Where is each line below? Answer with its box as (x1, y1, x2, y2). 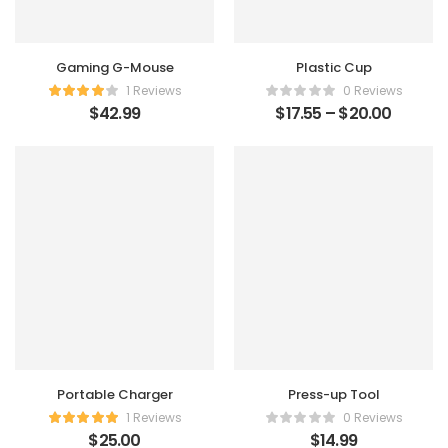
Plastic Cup (295, 58, 372, 78)
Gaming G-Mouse (55, 58, 174, 78)
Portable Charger (56, 385, 173, 405)
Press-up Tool (287, 385, 380, 405)
